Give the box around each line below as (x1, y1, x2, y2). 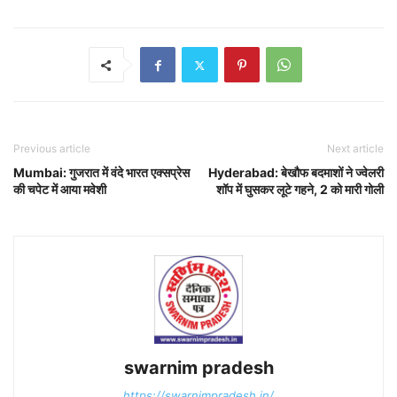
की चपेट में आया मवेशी (13, 182, 106, 197)
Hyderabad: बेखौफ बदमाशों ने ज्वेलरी (208, 165, 384, 180)
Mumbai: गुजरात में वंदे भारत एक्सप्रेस (13, 165, 190, 180)
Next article (327, 142, 384, 155)
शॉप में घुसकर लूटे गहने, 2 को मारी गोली (216, 182, 384, 197)
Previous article (13, 142, 90, 155)
